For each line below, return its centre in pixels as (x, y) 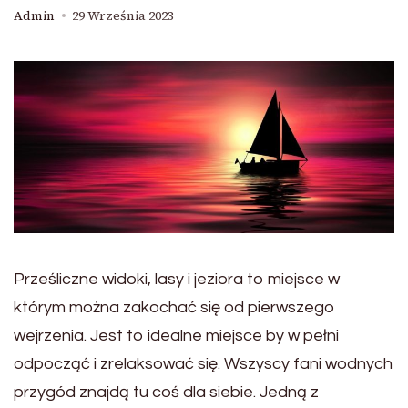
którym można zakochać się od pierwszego (174, 308)
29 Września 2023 (123, 16)
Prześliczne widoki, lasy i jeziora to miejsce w (177, 280)
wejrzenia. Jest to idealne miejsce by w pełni (176, 336)
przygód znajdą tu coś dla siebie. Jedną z (166, 393)
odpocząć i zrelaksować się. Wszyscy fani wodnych (203, 364)
